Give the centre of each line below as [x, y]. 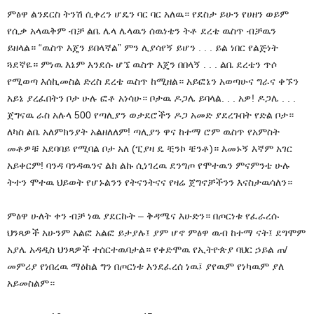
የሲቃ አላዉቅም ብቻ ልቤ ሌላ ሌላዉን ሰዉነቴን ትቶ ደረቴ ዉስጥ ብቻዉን [142, 30]
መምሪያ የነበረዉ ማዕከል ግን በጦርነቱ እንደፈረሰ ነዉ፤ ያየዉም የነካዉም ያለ [145, 266]
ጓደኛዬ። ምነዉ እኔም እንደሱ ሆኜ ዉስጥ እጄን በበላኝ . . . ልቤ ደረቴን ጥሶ [142, 64]
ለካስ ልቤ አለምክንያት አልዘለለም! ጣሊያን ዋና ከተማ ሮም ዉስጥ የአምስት [143, 131]
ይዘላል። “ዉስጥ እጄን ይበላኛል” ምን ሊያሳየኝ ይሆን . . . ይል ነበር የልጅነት [143, 47]
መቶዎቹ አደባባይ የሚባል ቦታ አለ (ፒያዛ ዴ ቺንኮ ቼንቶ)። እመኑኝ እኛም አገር [150, 148]
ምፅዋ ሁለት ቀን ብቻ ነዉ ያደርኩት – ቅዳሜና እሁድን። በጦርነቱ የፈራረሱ [143, 216]
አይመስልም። [31, 283]
